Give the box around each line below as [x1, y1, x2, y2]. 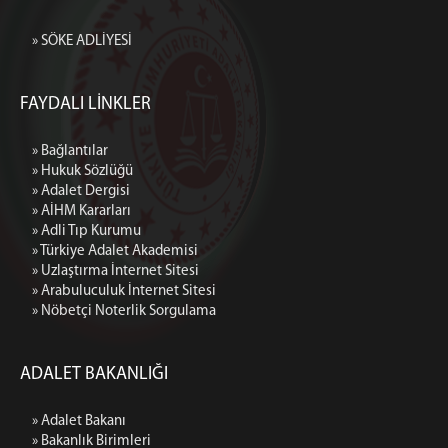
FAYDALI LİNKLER [20, 94, 151, 114]
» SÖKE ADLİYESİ [32, 33, 132, 49]
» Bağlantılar [32, 143, 108, 159]
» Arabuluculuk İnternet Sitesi [32, 283, 216, 299]
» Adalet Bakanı [32, 413, 126, 429]
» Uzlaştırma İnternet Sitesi [32, 263, 199, 279]
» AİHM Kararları [32, 203, 131, 219]
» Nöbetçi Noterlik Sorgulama [32, 303, 216, 319]
